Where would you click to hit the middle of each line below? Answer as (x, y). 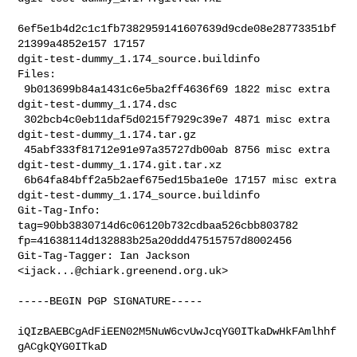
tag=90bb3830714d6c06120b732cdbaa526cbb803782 (161, 225)
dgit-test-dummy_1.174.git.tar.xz (120, 165)
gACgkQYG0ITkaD (63, 346)
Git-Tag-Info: (59, 210)
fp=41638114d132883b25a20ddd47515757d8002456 (155, 240)
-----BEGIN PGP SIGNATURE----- (110, 301)
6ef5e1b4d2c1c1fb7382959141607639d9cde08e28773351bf (177, 28)
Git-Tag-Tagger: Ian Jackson (104, 255)
